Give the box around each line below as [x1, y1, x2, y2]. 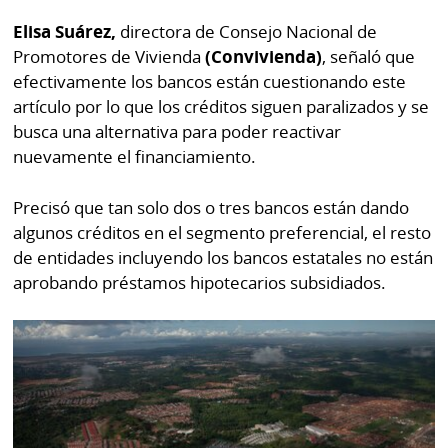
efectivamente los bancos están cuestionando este [13, 70, 407, 94]
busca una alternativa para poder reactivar [13, 120, 342, 144]
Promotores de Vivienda [13, 45, 206, 69]
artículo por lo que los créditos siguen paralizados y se [13, 95, 430, 119]
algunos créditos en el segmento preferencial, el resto [13, 220, 432, 244]
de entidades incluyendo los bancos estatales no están [13, 245, 434, 269]
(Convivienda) [205, 45, 323, 69]
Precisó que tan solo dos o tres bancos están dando [13, 195, 410, 219]
